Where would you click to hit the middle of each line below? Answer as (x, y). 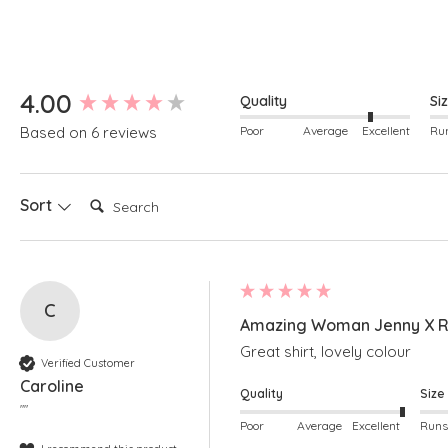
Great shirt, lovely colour (325, 352)
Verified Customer (88, 362)
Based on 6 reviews (88, 133)
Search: (110, 196)
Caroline (52, 386)
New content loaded (100, 95)
